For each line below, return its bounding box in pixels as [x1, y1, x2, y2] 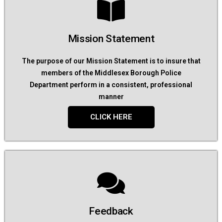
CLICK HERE [90, 112, 132, 121]
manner [98, 93, 124, 101]
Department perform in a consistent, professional [30, 81, 192, 89]
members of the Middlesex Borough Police [41, 69, 181, 77]
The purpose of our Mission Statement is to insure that [21, 57, 201, 65]
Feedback [89, 205, 133, 217]
